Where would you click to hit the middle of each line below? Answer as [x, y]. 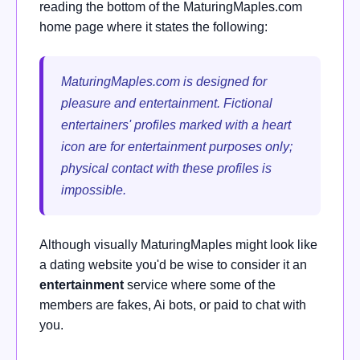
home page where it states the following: [153, 27]
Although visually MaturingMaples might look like [178, 244]
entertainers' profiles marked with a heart [176, 125]
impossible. [94, 190]
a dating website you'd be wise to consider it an [173, 264]
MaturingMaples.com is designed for [164, 81]
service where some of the [200, 284]
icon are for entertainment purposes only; [177, 146]
